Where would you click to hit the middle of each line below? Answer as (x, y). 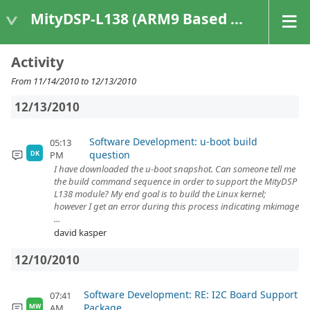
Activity (37, 62)
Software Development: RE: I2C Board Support (191, 294)
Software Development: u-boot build (174, 142)
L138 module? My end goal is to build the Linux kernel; (160, 194)
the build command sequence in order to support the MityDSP (175, 181)
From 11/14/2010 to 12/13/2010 (74, 81)
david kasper (80, 232)
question (110, 155)
